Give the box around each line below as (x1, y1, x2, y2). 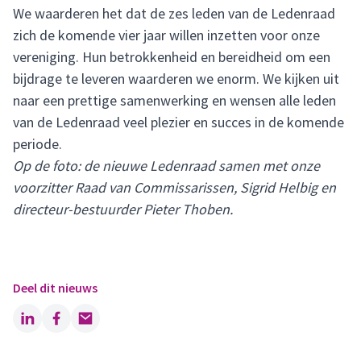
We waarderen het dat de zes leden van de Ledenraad (13, 4, 335, 23)
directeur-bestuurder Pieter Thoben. (13, 200, 233, 218)
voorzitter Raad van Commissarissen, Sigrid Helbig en (13, 178, 336, 197)
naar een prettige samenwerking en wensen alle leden (13, 91, 336, 110)
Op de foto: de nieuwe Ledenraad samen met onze (13, 156, 320, 175)
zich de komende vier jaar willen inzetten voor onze (13, 26, 320, 44)
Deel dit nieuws (13, 280, 98, 296)
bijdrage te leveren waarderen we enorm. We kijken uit (13, 69, 339, 88)
